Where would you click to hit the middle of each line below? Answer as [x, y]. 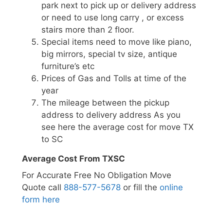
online [171, 187]
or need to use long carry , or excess [113, 18]
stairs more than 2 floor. [88, 30]
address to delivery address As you [111, 115]
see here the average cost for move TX [118, 127]
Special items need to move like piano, [117, 42]
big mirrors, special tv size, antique [109, 54]
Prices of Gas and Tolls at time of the [114, 79]
